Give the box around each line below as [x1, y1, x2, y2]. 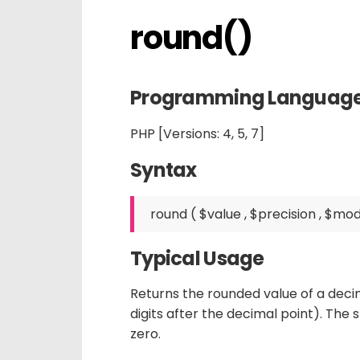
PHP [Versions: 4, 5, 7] [130, 124, 264, 143]
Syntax [130, 156, 197, 183]
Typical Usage [130, 244, 264, 272]
